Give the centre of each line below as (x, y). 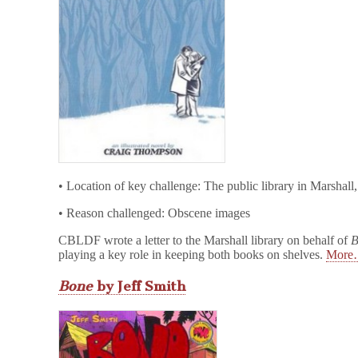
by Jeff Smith (139, 286)
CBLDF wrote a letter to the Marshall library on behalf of (205, 241)
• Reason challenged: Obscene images (155, 213)
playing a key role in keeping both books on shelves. (193, 255)
